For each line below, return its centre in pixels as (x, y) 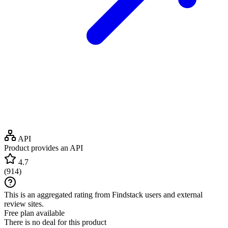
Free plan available (34, 213)
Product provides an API (44, 148)
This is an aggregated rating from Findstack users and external (103, 194)
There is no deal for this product (55, 222)
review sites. (24, 204)
